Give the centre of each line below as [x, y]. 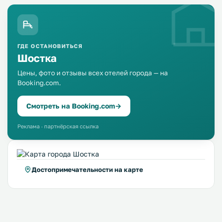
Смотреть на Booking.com [71, 106]
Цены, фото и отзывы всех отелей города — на [93, 73]
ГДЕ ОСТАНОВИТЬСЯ [50, 46]
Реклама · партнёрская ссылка [58, 126]
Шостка [37, 58]
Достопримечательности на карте [87, 169]
